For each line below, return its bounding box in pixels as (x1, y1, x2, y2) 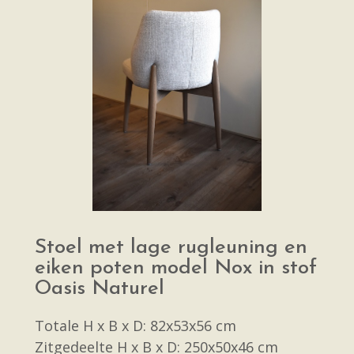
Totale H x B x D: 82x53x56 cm (35, 316, 236, 335)
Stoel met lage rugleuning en (35, 237, 307, 258)
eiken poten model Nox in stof (35, 258, 317, 279)
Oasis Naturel (35, 278, 164, 299)
